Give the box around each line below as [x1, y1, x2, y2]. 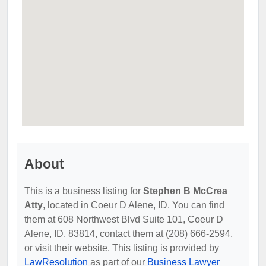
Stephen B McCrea [143, 185, 227, 196]
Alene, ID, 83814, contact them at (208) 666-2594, [24, 228, 233, 239]
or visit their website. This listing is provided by [24, 242, 219, 253]
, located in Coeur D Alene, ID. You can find [43, 199, 224, 210]
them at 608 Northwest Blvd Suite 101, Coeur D [24, 214, 223, 224]
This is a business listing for [24, 185, 143, 196]
